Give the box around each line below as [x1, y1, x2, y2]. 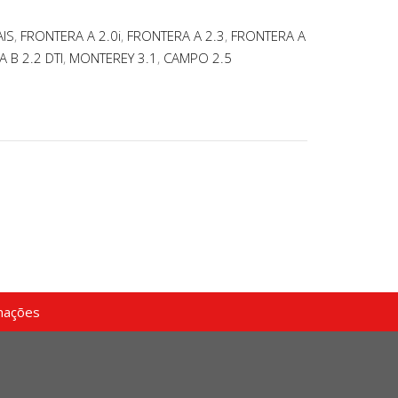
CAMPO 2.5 [163, 49, 232, 68]
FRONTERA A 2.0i [20, 27, 121, 45]
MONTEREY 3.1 [69, 49, 157, 68]
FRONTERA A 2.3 [127, 27, 225, 45]
